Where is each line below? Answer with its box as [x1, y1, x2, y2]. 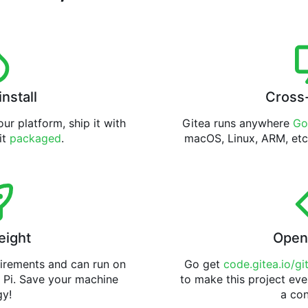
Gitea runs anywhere [181, 116, 293, 131]
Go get [184, 257, 223, 272]
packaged [9, 131, 61, 146]
